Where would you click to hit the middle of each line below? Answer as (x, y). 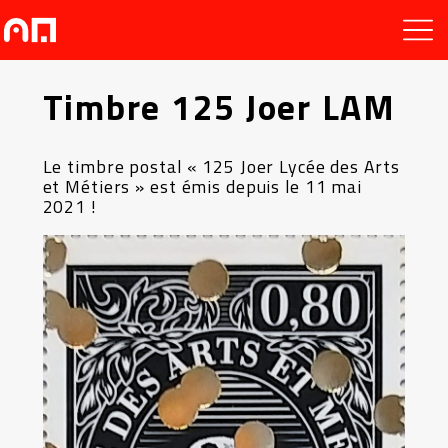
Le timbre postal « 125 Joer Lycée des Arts (221, 166)
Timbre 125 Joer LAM (219, 107)
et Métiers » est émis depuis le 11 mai (202, 186)
